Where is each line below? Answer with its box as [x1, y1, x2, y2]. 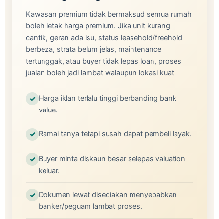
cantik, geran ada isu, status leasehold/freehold [26, 33, 182, 42]
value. [39, 106, 58, 114]
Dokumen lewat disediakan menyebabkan [39, 190, 177, 199]
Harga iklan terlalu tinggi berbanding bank [39, 94, 176, 103]
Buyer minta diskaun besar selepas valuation [39, 154, 185, 163]
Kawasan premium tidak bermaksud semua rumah [26, 10, 192, 19]
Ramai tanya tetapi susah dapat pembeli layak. [39, 130, 192, 138]
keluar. [39, 166, 60, 175]
